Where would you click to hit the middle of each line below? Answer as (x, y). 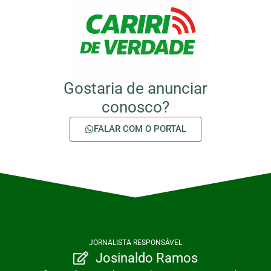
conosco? (135, 107)
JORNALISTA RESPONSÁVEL (135, 242)
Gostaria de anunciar (135, 88)
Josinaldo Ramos (146, 258)
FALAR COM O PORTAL (140, 129)
